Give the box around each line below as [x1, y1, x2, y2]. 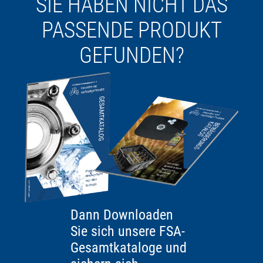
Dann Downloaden [70, 206, 173, 223]
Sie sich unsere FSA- [70, 222, 185, 240]
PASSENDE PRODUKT [41, 18, 222, 43]
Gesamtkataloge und [70, 239, 187, 256]
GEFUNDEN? [79, 43, 184, 69]
